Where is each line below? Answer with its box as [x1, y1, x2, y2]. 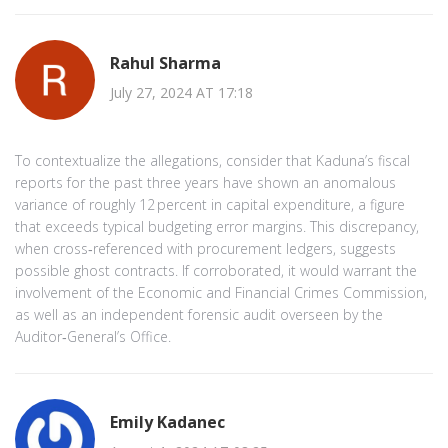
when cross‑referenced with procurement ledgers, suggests [15, 238, 396, 258]
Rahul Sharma [110, 52, 221, 75]
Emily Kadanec [110, 411, 225, 434]
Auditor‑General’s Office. [15, 326, 171, 346]
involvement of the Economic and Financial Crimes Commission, [15, 282, 427, 302]
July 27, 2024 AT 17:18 [110, 83, 253, 103]
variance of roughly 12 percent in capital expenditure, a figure [15, 194, 405, 214]
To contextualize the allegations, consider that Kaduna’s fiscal [15, 150, 410, 170]
